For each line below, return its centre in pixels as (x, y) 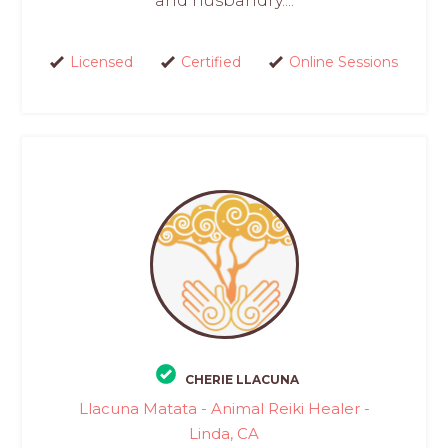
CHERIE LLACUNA (241, 379)
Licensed (101, 62)
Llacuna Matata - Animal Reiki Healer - (224, 408)
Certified (210, 62)
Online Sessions (343, 62)
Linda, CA (224, 433)
